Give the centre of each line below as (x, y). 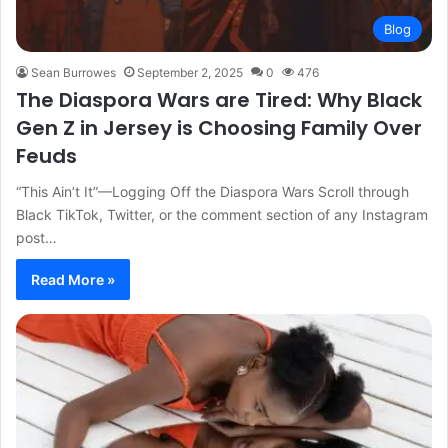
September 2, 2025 (190, 72)
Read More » (73, 279)
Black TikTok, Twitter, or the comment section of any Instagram (222, 214)
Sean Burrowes (73, 72)
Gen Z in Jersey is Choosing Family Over (219, 127)
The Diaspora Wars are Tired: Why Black (219, 99)
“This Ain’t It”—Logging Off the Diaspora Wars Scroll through (212, 191)
